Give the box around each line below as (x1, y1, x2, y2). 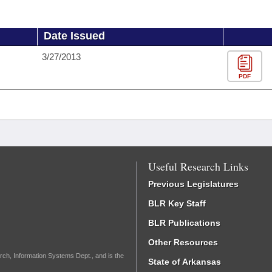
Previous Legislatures (148, 179, 239, 189)
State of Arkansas (148, 257, 221, 267)
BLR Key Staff (148, 199, 206, 208)
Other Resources (148, 237, 218, 247)
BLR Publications (148, 218, 220, 228)
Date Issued (44, 30, 105, 42)
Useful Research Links (148, 159, 248, 174)
